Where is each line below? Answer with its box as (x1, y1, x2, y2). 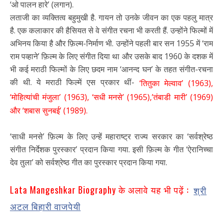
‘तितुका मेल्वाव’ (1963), (139, 77, 214, 89)
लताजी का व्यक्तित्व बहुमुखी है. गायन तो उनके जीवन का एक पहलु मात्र (10, 11, 213, 23)
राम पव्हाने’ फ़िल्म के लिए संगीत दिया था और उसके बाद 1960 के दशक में (10, 50, 213, 62)
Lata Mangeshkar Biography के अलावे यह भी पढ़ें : (10, 183, 194, 197)
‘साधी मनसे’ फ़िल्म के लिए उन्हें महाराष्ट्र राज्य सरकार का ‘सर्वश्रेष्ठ (10, 131, 213, 142)
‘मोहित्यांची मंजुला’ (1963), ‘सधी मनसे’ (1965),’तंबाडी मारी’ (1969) (10, 91, 213, 103)
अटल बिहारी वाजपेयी (10, 200, 81, 213)
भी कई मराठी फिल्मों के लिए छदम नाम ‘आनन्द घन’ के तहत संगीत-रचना (10, 63, 213, 75)
